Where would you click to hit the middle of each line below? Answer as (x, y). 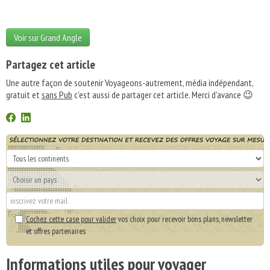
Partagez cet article (51, 64)
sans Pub (57, 95)
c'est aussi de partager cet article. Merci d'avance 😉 (163, 95)
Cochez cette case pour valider (71, 219)
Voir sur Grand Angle (48, 37)
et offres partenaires (56, 231)
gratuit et (24, 95)
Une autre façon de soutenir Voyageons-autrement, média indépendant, (130, 83)
